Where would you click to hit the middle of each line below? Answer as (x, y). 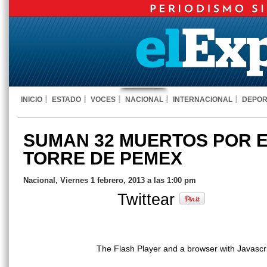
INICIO (32, 100)
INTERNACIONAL (203, 100)
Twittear (148, 199)
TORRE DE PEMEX (103, 158)
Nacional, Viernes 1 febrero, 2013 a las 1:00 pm (110, 180)
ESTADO (66, 100)
